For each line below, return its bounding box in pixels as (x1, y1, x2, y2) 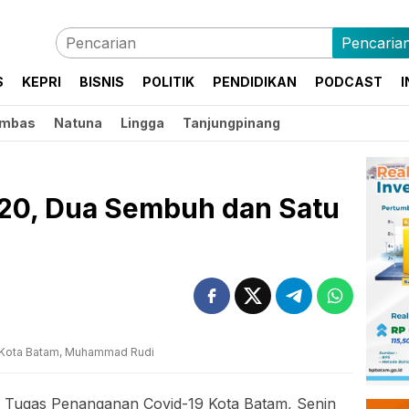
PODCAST (315, 74, 383, 89)
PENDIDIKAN (213, 74, 297, 89)
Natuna (54, 115, 102, 131)
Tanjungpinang (183, 115, 280, 131)
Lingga (121, 115, 164, 131)
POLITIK (142, 74, 194, 89)
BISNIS (79, 74, 124, 89)
